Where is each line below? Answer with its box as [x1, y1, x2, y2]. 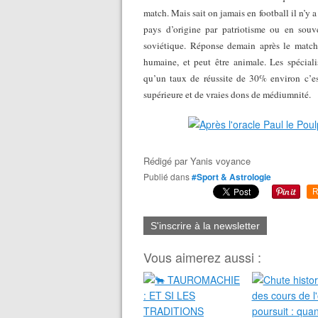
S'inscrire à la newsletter [150, 219, 260, 231]
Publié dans [149, 170, 190, 182]
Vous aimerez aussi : [143, 247, 261, 266]
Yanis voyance [190, 153, 251, 168]
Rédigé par [143, 153, 190, 168]
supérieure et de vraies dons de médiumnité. [143, 87, 311, 101]
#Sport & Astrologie [192, 170, 271, 183]
